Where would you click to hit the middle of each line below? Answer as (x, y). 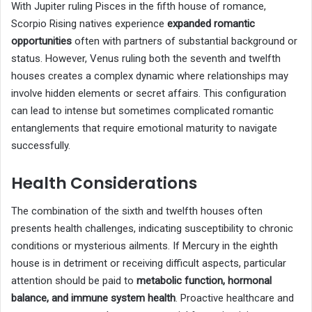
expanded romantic (211, 24)
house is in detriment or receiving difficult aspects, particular (149, 263)
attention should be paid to (74, 280)
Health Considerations (104, 184)
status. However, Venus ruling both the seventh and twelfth (146, 59)
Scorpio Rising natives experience (89, 24)
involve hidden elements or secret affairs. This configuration (149, 94)
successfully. (41, 146)
